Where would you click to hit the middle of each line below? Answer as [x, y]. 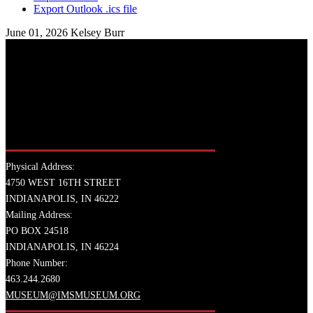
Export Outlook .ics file [85, 8]
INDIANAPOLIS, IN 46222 [62, 199]
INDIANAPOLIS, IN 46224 [62, 247]
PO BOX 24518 [37, 231]
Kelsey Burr [97, 32]
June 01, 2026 [38, 32]
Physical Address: [40, 167]
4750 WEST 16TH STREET [63, 183]
